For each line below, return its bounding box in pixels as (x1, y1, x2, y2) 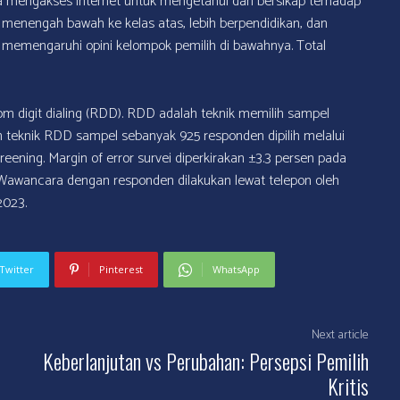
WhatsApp (212, 262, 260, 276)
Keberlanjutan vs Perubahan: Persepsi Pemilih (43, 344, 370, 377)
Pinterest (98, 262, 143, 276)
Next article (312, 324, 370, 346)
